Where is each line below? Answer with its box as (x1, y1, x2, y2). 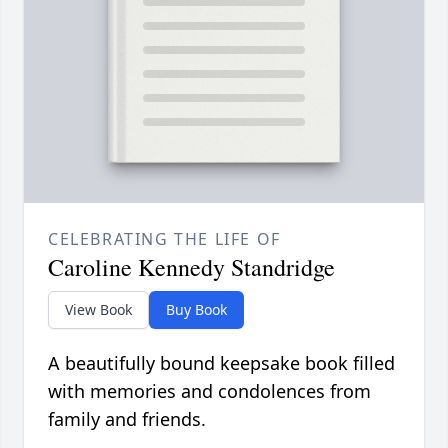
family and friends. (48, 407, 206, 432)
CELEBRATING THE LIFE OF (48, 228, 281, 251)
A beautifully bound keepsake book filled (48, 351, 395, 376)
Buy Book (166, 300, 227, 320)
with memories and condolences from (48, 379, 371, 404)
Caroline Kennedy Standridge (48, 251, 335, 284)
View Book (65, 300, 132, 320)
